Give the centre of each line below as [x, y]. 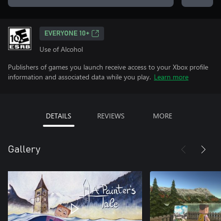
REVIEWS [110, 116]
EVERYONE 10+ [67, 34]
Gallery [24, 149]
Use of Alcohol [61, 49]
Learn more [171, 77]
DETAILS [58, 116]
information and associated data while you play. [79, 77]
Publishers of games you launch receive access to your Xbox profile [108, 67]
